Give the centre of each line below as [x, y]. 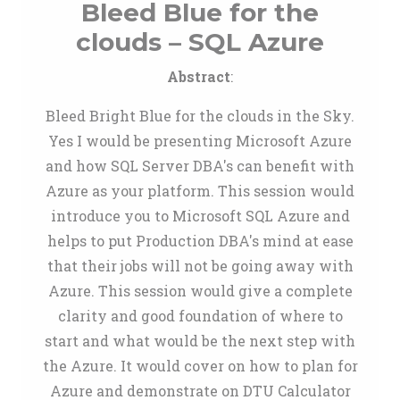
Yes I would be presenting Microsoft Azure [200, 141]
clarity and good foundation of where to [200, 316]
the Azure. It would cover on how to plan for [200, 366]
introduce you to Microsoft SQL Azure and [200, 216]
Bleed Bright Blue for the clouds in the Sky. [200, 116]
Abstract [199, 76]
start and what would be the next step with [200, 341]
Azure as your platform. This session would [200, 191]
